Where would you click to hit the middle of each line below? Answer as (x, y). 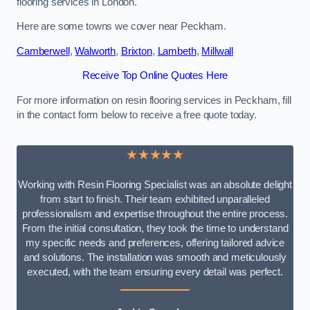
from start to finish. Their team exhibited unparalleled (155, 199)
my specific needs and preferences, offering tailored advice (155, 243)
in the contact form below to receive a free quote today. (137, 115)
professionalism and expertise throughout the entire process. (155, 213)
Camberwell (43, 51)
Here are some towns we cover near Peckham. (121, 27)
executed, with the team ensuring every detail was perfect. (155, 272)
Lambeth (177, 51)
